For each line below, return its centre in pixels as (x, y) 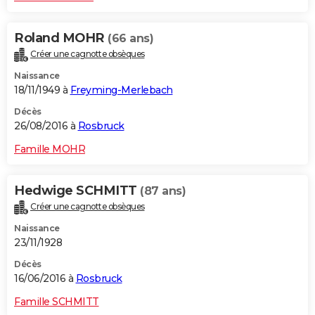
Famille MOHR (50, 149)
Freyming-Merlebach (121, 90)
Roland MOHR (61, 38)
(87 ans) (163, 191)
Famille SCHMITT (57, 302)
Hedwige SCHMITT (77, 191)
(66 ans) (130, 39)
